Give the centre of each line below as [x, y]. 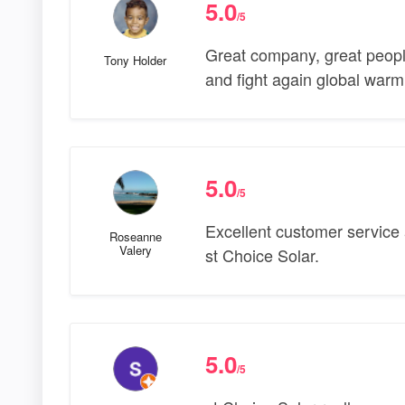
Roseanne [135, 237]
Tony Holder [136, 61]
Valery [135, 250]
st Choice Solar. [262, 255]
